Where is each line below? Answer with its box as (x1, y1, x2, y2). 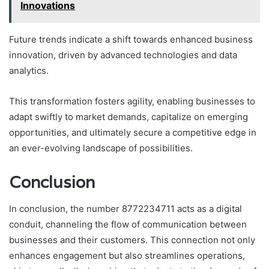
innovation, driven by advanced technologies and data (9, 49, 237, 61)
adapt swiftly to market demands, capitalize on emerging (9, 110, 248, 122)
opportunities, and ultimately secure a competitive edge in (9, 126, 256, 138)
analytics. (9, 64, 49, 76)
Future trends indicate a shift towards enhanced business (9, 33, 253, 45)
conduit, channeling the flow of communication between (9, 219, 247, 231)
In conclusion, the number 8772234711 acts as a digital (9, 203, 242, 215)
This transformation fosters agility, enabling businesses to (9, 95, 255, 107)
